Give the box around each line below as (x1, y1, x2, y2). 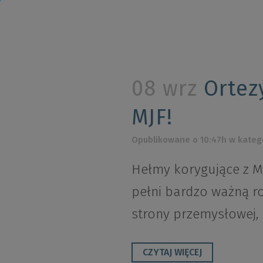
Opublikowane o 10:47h (131, 134, 227, 145)
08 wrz (131, 75, 197, 102)
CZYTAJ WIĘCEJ (143, 246, 202, 258)
